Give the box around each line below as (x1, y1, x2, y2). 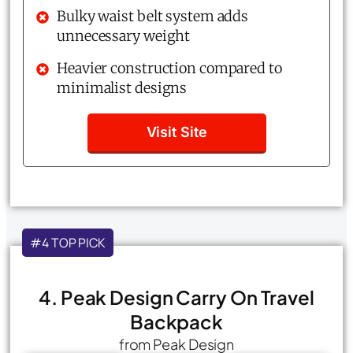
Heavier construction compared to (57, 58, 282, 77)
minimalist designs (57, 78, 188, 97)
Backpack (129, 309, 224, 333)
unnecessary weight (57, 26, 191, 45)
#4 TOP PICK (30, 233, 106, 251)
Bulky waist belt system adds (57, 6, 249, 25)
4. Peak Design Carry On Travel (39, 284, 314, 309)
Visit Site (146, 123, 207, 140)
